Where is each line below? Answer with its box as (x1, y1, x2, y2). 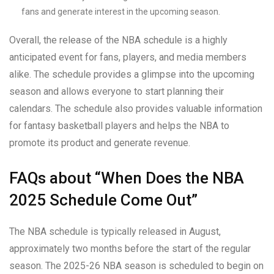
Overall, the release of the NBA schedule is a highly (9, 34, 228, 46)
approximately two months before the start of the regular (9, 242, 251, 254)
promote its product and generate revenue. (9, 136, 190, 149)
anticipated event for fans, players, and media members (9, 51, 246, 63)
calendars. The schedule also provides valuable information (9, 102, 262, 114)
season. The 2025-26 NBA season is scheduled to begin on (9, 259, 264, 272)
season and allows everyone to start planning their (9, 85, 224, 97)
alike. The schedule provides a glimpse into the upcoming (9, 68, 254, 80)
